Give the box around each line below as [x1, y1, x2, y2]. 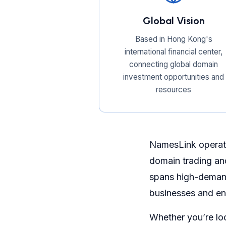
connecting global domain [129, 60, 218, 69]
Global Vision [142, 15, 205, 27]
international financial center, [125, 47, 222, 56]
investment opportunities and [123, 72, 224, 82]
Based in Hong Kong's [135, 34, 212, 44]
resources [156, 85, 191, 94]
